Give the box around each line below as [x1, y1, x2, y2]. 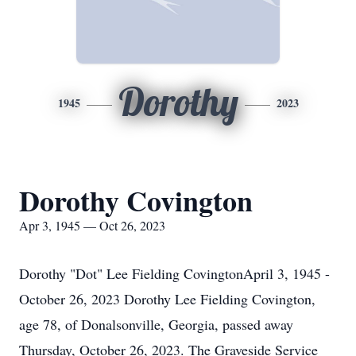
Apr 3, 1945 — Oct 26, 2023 [19, 217, 165, 234]
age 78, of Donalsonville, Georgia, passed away [19, 315, 293, 334]
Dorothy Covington [19, 180, 253, 221]
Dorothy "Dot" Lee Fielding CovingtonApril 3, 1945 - [19, 264, 330, 283]
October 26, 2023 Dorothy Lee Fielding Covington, [19, 289, 315, 308]
